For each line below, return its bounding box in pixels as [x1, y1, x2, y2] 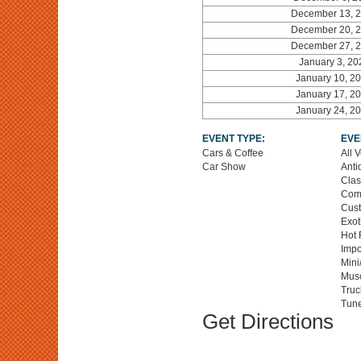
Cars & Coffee [201, 147, 263, 159]
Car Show [201, 161, 246, 172]
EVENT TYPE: [201, 133, 265, 144]
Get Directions [201, 309, 334, 334]
